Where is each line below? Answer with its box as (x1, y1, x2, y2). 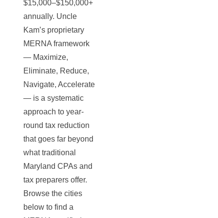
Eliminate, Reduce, (23, 67, 89, 75)
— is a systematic (23, 94, 84, 102)
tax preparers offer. (23, 176, 87, 184)
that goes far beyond (23, 135, 93, 143)
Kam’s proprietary (23, 26, 84, 34)
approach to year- (23, 108, 84, 116)
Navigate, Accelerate (23, 80, 95, 89)
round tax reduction (23, 121, 90, 129)
